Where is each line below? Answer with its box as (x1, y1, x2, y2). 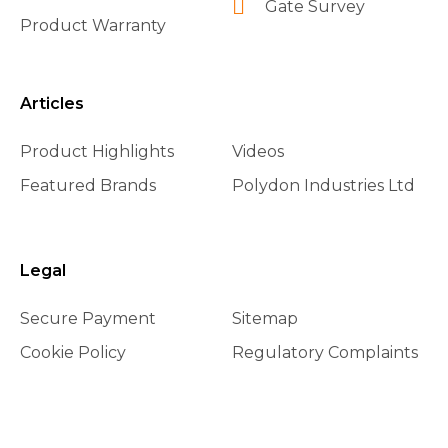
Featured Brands (20, 175, 156, 195)
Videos (232, 141, 284, 161)
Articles (20, 93, 84, 113)
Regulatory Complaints (232, 342, 418, 362)
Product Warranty (20, 15, 166, 35)
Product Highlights (20, 141, 174, 161)
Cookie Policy (20, 342, 126, 362)
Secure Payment (20, 308, 156, 328)
